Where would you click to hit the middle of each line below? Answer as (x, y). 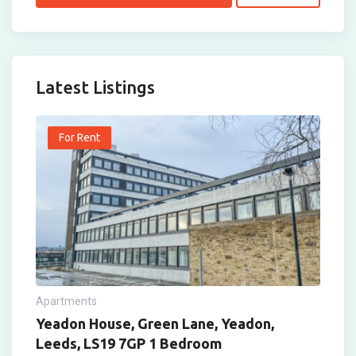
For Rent (79, 137)
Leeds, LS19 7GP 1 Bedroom (129, 343)
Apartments (66, 301)
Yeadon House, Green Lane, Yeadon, (155, 323)
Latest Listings (95, 87)
